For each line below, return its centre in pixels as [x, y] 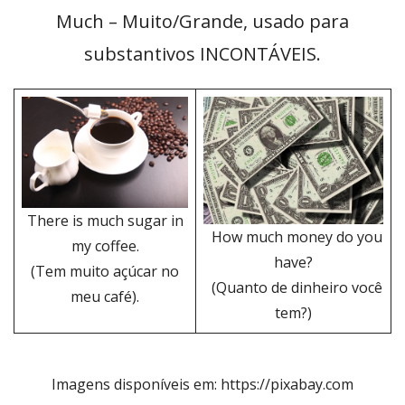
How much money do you [293, 236]
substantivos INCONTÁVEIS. [202, 54]
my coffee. [105, 245]
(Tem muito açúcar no [105, 271]
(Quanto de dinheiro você [293, 287]
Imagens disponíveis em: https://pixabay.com [202, 384]
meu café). [105, 296]
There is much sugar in [105, 220]
